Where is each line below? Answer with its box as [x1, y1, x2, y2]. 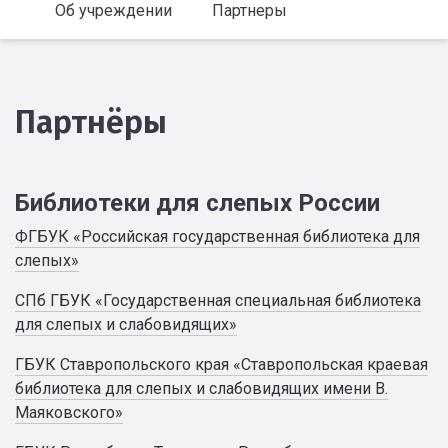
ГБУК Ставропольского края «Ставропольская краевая [15, 355, 428, 374]
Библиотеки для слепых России [15, 189, 380, 217]
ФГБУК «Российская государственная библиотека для [15, 227, 420, 246]
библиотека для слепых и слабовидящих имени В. [15, 379, 388, 398]
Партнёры [15, 103, 167, 141]
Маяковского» [15, 403, 123, 422]
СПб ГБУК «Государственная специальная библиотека [15, 291, 421, 310]
